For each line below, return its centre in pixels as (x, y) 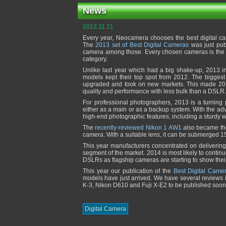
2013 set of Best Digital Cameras (142, 45)
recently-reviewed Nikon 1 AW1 (138, 128)
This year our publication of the (128, 171)
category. (95, 59)
